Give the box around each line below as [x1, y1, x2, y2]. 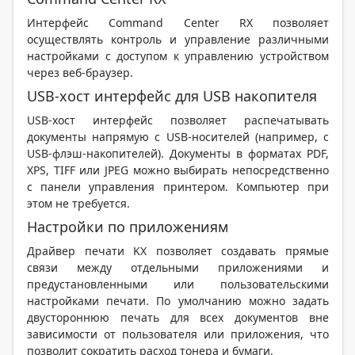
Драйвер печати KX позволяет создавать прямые [27, 243, 329, 258]
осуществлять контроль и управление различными [27, 32, 329, 47]
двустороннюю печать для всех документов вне [27, 310, 329, 325]
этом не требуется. [27, 196, 130, 211]
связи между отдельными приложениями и [27, 260, 329, 275]
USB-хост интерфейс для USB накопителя [27, 86, 317, 105]
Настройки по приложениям [27, 217, 228, 236]
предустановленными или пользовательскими [27, 277, 329, 292]
